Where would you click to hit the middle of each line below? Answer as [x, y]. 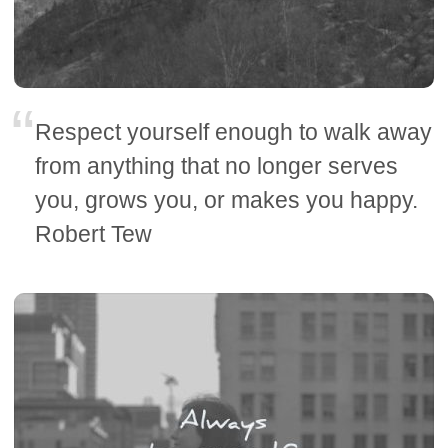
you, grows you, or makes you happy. [227, 200]
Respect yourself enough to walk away [234, 132]
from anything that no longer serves [217, 166]
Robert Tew [94, 234]
